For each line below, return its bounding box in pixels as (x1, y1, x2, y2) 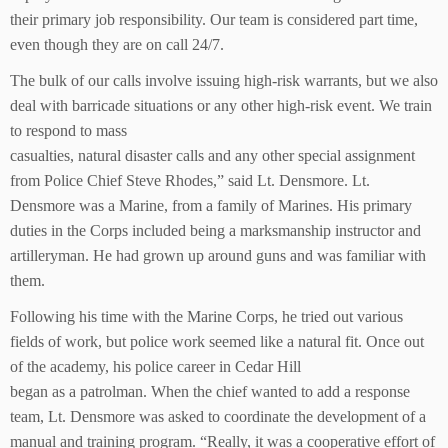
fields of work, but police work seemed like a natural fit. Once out (10, 333, 424, 350)
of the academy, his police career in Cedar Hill (10, 358, 301, 375)
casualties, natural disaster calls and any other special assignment (10, 147, 415, 164)
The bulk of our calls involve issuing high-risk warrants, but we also (10, 72, 438, 89)
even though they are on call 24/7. (10, 36, 224, 53)
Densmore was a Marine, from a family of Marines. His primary (10, 197, 412, 214)
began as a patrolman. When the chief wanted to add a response (10, 383, 410, 400)
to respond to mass (10, 122, 127, 139)
